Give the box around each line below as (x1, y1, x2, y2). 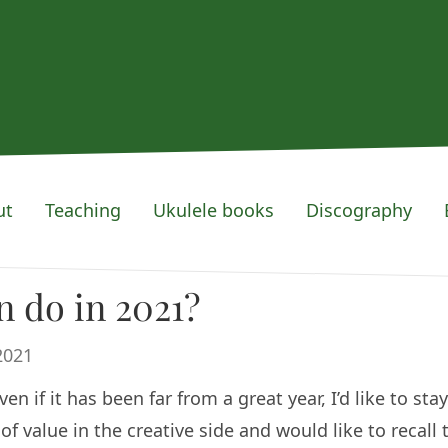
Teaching (44, 198, 121, 223)
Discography (305, 198, 412, 223)
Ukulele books (152, 198, 274, 223)
